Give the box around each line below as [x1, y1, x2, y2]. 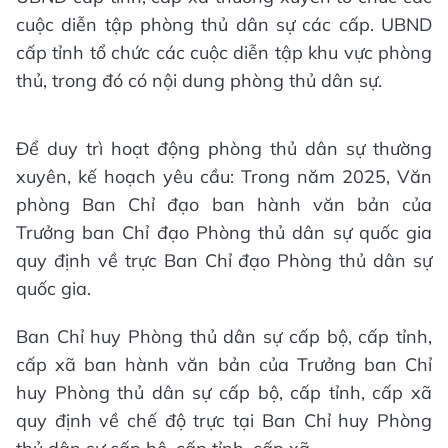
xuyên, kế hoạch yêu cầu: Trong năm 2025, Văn [16, 164, 432, 188]
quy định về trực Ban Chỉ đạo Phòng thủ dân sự [16, 248, 432, 272]
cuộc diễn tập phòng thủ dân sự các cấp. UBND [16, 12, 432, 36]
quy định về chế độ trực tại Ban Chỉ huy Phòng [16, 408, 432, 432]
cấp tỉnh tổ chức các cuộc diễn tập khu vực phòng [16, 40, 432, 64]
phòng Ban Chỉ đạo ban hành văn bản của [16, 192, 432, 216]
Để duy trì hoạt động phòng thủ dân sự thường [16, 136, 432, 160]
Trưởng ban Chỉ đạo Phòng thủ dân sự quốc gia [16, 220, 432, 244]
